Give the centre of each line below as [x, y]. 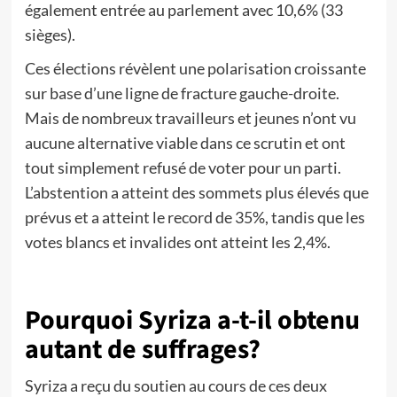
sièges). [50, 35]
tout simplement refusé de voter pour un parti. [183, 167]
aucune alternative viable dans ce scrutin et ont [185, 143]
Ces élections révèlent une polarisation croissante [195, 68]
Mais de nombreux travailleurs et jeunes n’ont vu [190, 118]
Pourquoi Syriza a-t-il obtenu [192, 320]
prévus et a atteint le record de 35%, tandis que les [195, 217]
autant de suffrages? [142, 350]
